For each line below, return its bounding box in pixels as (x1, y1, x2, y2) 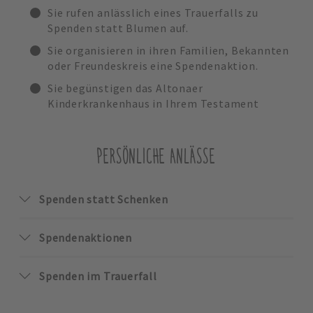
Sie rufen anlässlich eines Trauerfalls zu (47, 6, 259, 20)
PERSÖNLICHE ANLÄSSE (97, 143, 216, 170)
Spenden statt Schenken (38, 192, 168, 206)
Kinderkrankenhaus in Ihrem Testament (47, 96, 262, 110)
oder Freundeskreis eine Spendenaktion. (47, 59, 259, 73)
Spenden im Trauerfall (38, 269, 157, 283)
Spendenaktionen (38, 231, 132, 245)
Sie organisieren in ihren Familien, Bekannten (47, 43, 289, 57)
